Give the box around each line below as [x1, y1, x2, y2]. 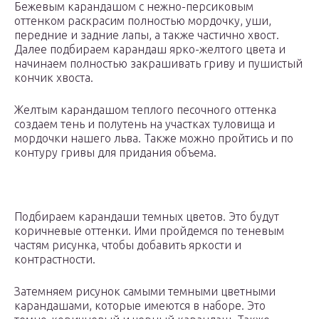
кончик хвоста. [14, 71, 93, 85]
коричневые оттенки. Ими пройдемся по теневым [14, 224, 284, 238]
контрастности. [14, 253, 95, 266]
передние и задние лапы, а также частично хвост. [14, 28, 279, 42]
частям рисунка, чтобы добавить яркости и [14, 239, 241, 252]
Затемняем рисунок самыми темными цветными [14, 285, 276, 298]
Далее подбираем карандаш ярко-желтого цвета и [14, 43, 286, 56]
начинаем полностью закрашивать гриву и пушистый [14, 57, 303, 70]
